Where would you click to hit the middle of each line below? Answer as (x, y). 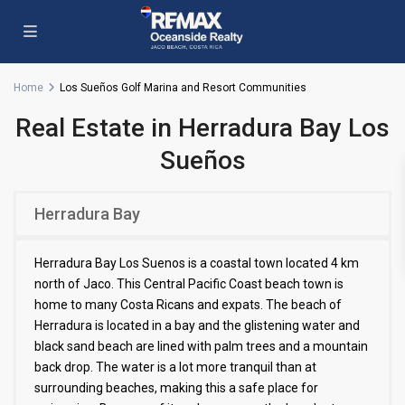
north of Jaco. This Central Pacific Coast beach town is (189, 284)
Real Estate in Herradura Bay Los (202, 128)
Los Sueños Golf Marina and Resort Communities (183, 88)
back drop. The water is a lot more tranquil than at (175, 367)
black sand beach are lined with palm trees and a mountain (201, 346)
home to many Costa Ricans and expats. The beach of (188, 305)
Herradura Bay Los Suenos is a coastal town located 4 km (197, 263)
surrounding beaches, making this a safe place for (176, 388)
